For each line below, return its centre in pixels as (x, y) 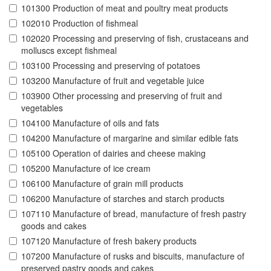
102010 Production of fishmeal (80, 23)
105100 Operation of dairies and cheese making (113, 153)
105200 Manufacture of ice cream (86, 168)
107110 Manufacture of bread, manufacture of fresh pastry (134, 214)
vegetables (42, 108)
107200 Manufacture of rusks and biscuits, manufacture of (133, 256)
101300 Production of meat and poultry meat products (125, 8)
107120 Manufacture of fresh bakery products (109, 241)
